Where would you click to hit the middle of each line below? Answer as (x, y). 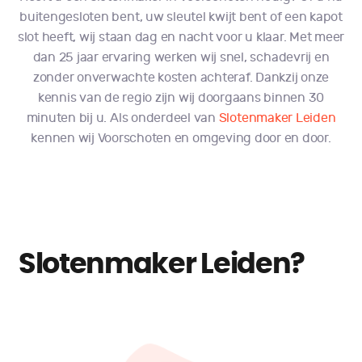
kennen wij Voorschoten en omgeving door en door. (181, 138)
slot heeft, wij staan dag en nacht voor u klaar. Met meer (181, 37)
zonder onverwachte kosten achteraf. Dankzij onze (181, 78)
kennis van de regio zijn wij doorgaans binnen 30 (181, 98)
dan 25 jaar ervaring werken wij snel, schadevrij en (181, 57)
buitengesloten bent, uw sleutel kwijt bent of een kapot (181, 17)
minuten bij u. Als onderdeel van (122, 118)
